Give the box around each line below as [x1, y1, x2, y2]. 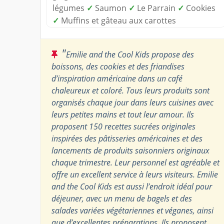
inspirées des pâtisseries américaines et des [51, 132, 202, 144]
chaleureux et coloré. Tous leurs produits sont [51, 84, 209, 96]
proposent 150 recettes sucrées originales [51, 120, 195, 132]
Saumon [93, 2, 128, 13]
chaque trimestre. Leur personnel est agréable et [51, 156, 219, 168]
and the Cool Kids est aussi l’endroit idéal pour [51, 180, 212, 192]
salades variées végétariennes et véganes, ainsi [51, 204, 213, 216]
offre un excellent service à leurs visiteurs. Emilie [51, 168, 218, 180]
